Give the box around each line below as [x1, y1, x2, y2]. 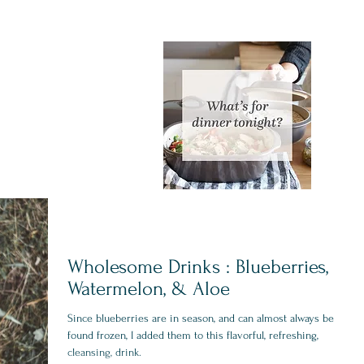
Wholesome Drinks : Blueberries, [67, 256, 328, 278]
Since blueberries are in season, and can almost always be [67, 312, 334, 324]
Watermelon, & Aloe [67, 278, 230, 300]
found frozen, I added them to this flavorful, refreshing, [67, 329, 318, 341]
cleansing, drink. [67, 346, 141, 358]
